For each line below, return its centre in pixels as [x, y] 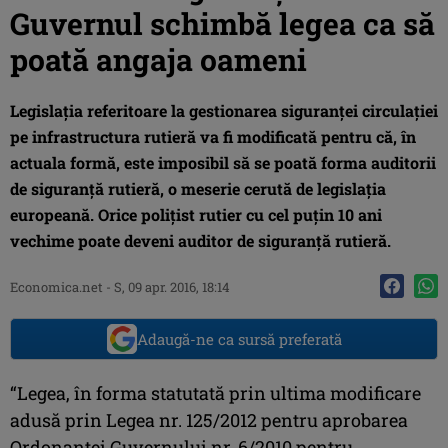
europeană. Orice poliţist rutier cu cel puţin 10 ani [196, 214]
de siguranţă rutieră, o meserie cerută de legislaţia [198, 188]
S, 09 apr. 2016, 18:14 [172, 286]
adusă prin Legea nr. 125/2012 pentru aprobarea [209, 419]
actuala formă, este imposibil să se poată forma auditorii [223, 162]
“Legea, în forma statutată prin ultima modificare [215, 392]
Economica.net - [62, 286]
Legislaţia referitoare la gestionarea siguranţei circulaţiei [224, 110]
